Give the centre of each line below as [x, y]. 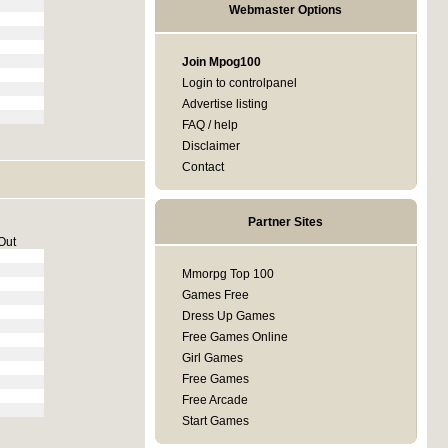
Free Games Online [234, 337]
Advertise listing [224, 104]
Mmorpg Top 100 [227, 274]
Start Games [215, 421]
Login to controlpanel [239, 83]
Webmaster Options [285, 10]
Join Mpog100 [221, 62]
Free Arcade [214, 400]
